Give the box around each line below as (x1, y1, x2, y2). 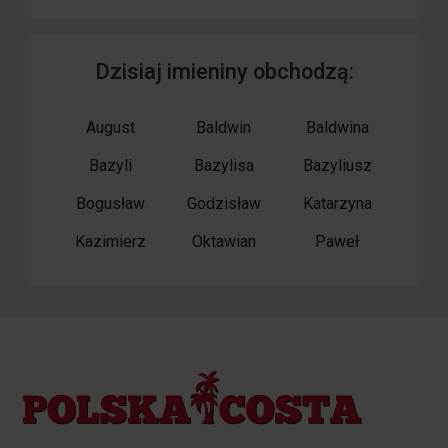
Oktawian (191, 232, 256, 252)
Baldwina (305, 118, 369, 138)
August (86, 118, 136, 138)
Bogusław (76, 194, 146, 214)
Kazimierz (75, 232, 147, 252)
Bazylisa (193, 156, 254, 176)
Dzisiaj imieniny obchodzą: (94, 59, 354, 85)
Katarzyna (302, 194, 372, 214)
